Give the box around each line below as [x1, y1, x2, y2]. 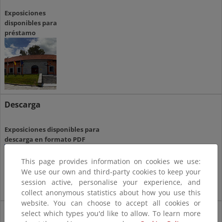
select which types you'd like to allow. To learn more [21, 208, 201, 218]
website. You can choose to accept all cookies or [21, 198, 201, 208]
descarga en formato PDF [4, 135, 85, 144]
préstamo [4, 28, 36, 38]
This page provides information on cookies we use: [21, 156, 201, 166]
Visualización [4, 206, 57, 217]
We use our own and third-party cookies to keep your [21, 166, 201, 176]
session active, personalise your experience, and [21, 177, 201, 187]
